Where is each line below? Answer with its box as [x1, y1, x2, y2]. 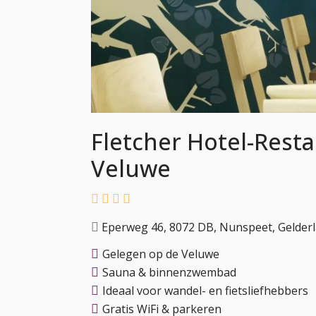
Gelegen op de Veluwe [102, 245, 219, 262]
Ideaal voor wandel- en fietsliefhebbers [102, 282, 308, 298]
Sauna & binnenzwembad [102, 264, 236, 280]
